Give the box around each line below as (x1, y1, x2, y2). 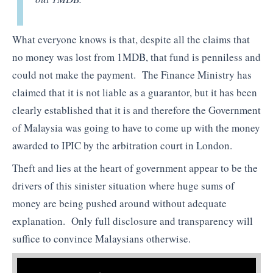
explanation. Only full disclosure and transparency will (12, 214, 253, 229)
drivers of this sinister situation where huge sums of (12, 179, 235, 193)
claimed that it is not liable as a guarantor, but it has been (12, 85, 257, 99)
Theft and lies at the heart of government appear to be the (12, 161, 258, 175)
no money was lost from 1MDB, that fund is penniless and (12, 49, 261, 64)
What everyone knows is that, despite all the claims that (12, 32, 250, 46)
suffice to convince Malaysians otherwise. (12, 232, 191, 246)
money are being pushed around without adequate (12, 196, 227, 211)
